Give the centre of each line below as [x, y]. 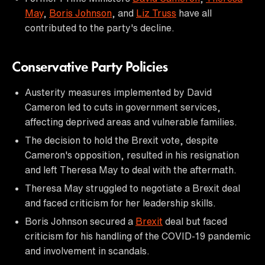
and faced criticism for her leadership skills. [120, 203]
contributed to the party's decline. [100, 28]
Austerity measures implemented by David [118, 92]
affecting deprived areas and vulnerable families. [131, 122]
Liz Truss [156, 13]
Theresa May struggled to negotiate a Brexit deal [132, 188]
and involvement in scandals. [87, 251]
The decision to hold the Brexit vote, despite [122, 140]
